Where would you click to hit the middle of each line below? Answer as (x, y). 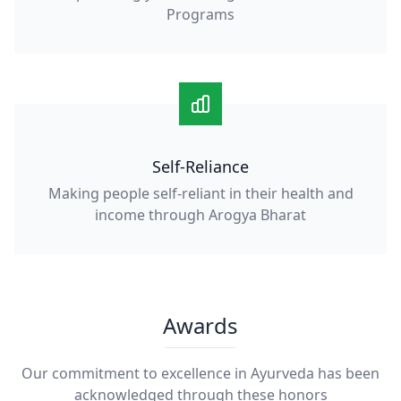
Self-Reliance (200, 166)
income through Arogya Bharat (200, 215)
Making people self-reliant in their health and (200, 193)
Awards (200, 325)
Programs (200, 14)
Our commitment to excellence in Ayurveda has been (200, 373)
